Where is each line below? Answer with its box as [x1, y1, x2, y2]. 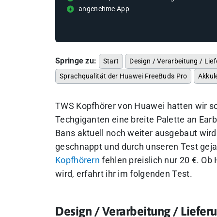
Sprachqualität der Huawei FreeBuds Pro [60, 72, 187, 80]
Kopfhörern [55, 155, 100, 165]
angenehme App [78, 5, 129, 13]
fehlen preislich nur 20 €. [100, 155, 201, 165]
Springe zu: [55, 56, 97, 65]
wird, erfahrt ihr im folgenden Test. [55, 169, 192, 179]
